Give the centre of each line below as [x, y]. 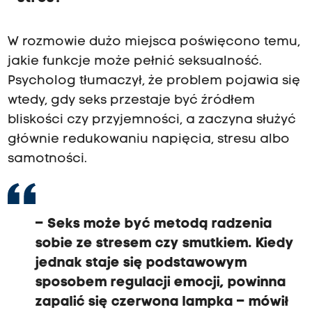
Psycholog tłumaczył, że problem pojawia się [154, 81]
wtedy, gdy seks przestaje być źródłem [131, 100]
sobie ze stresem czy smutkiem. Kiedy [164, 243]
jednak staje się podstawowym [141, 263]
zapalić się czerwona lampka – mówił [162, 302]
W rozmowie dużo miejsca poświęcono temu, [154, 42]
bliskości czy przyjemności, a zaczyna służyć [151, 120]
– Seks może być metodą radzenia [154, 224]
